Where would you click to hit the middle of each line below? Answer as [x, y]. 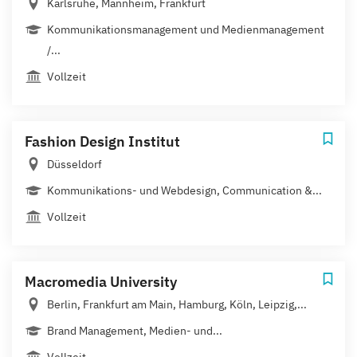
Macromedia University [101, 281]
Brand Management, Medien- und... [135, 330]
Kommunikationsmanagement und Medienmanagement [186, 29]
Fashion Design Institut [102, 141]
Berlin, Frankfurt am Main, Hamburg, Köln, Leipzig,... [177, 304]
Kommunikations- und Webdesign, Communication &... [184, 190]
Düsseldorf [75, 164]
